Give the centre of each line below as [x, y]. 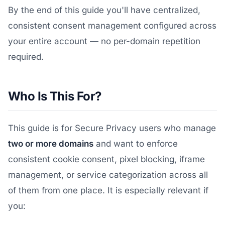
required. [26, 57]
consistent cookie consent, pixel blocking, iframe [106, 159]
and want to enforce [136, 144]
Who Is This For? [55, 96]
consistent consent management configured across [112, 26]
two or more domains [51, 144]
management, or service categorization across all [108, 175]
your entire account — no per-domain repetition [104, 41]
